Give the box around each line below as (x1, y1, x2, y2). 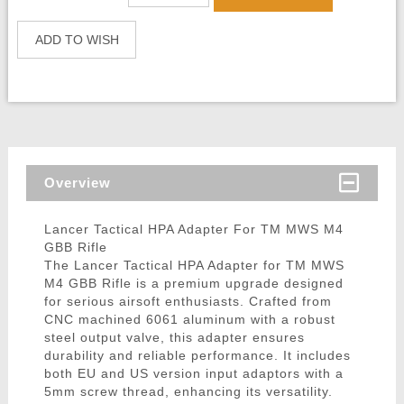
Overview (43, 175, 111, 191)
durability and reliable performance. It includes (43, 348, 351, 363)
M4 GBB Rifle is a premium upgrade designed (43, 276, 344, 291)
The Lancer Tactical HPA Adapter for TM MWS (43, 258, 344, 273)
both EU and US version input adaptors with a (43, 366, 344, 381)
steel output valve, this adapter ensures (43, 330, 305, 345)
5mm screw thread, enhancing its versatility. (43, 384, 333, 399)
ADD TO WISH (34, 32, 119, 48)
